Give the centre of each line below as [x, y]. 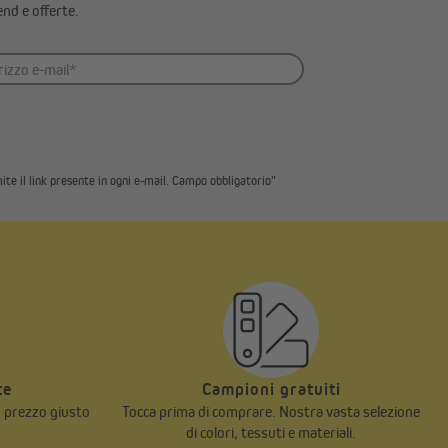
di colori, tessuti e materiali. [271, 433]
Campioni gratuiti [271, 389]
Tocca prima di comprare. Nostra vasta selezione [271, 412]
